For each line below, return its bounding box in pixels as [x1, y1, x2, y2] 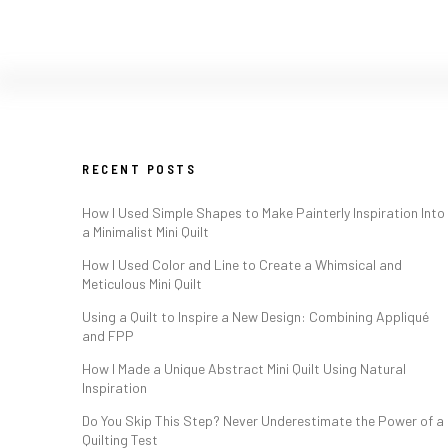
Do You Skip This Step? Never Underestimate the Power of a [82, 412, 444, 430]
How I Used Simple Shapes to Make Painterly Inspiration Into [82, 204, 445, 222]
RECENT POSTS [82, 161, 196, 178]
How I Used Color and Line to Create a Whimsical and [82, 256, 402, 274]
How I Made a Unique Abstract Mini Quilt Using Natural [82, 360, 406, 378]
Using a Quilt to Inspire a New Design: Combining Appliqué [82, 308, 429, 326]
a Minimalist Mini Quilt [82, 223, 209, 241]
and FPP [82, 327, 134, 345]
